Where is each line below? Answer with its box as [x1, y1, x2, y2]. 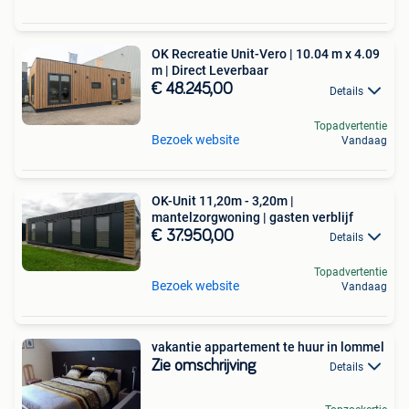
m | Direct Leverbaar [152, 63, 268, 79]
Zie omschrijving [152, 357, 256, 374]
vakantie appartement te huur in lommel [152, 339, 384, 354]
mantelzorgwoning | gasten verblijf [152, 209, 353, 225]
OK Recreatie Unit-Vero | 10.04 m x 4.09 [152, 47, 380, 62]
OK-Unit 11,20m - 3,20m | [152, 193, 294, 208]
